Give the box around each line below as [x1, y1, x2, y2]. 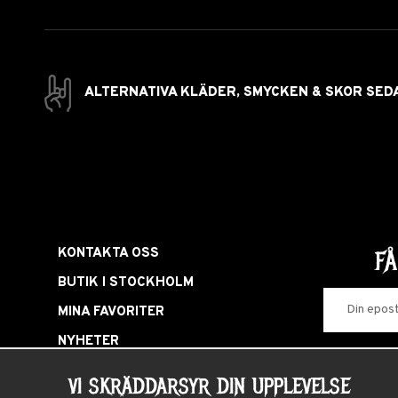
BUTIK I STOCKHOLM [58, 274, 194, 291]
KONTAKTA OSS [58, 244, 159, 262]
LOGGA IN [58, 362, 117, 379]
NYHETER [58, 332, 119, 350]
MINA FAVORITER [58, 303, 164, 321]
